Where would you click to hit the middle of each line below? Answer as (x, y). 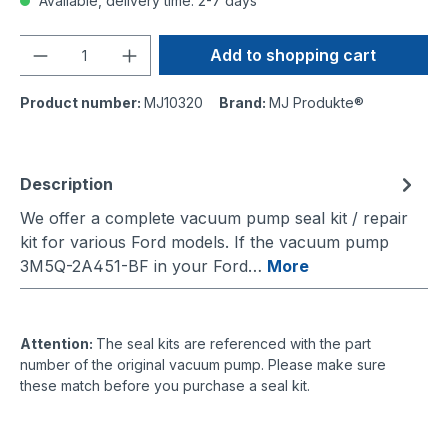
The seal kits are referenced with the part (233, 343)
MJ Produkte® (316, 102)
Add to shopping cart (293, 54)
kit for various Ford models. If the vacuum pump (204, 241)
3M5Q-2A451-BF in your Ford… (143, 265)
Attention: (58, 343)
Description (66, 183)
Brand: (244, 102)
